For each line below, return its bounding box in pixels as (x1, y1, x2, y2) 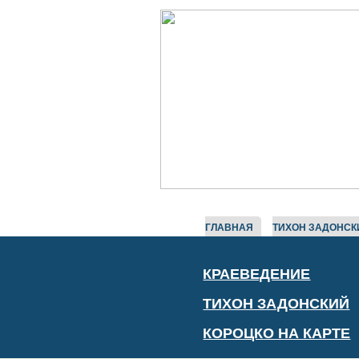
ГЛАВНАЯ (204, 221, 253, 233)
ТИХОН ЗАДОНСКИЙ (203, 295, 350, 312)
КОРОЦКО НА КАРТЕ (203, 325, 351, 341)
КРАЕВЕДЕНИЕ (203, 265, 311, 282)
